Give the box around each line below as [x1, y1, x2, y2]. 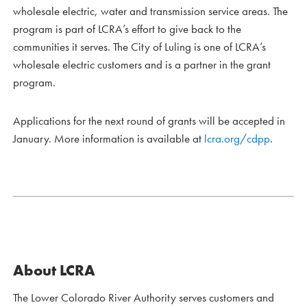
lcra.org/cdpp [204, 131, 270, 147]
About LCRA [13, 260, 95, 281]
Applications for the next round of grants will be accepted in [13, 113, 285, 129]
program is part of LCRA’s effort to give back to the [13, 21, 241, 37]
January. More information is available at [13, 131, 204, 147]
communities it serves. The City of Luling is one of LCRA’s [13, 39, 266, 55]
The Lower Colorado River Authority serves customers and [13, 290, 274, 306]
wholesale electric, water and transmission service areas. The [13, 3, 288, 19]
